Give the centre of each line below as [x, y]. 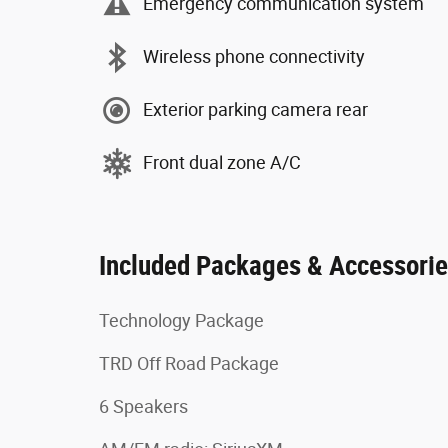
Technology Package [181, 320]
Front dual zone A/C [222, 163]
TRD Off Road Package [189, 363]
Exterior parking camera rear [255, 110]
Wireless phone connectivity [254, 57]
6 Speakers [143, 406]
